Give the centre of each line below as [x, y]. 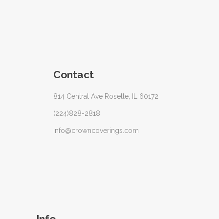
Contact [74, 75]
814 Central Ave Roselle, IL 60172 [106, 97]
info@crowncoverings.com [96, 131]
